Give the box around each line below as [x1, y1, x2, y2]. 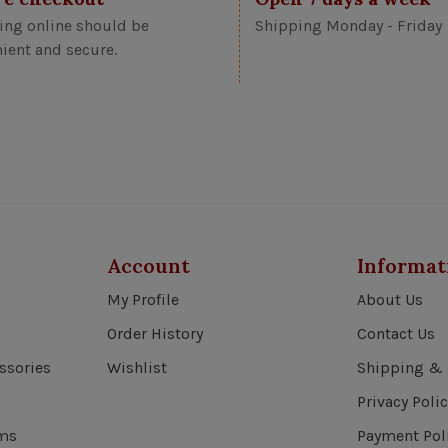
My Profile [107, 290, 179, 309]
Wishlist [107, 358, 167, 377]
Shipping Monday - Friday [255, 16, 442, 35]
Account [107, 253, 190, 278]
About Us [357, 290, 423, 309]
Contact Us [357, 324, 435, 343]
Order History [107, 324, 203, 343]
